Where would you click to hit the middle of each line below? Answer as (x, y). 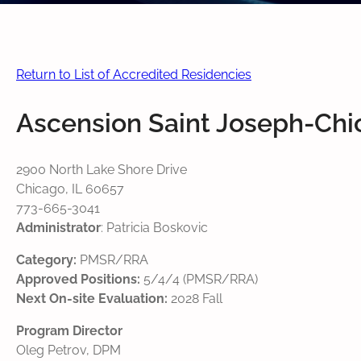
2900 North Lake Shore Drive (102, 170)
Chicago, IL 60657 (70, 189)
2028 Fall (195, 299)
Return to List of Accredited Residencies (134, 75)
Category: (46, 260)
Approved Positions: (78, 280)
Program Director (69, 331)
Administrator (58, 228)
